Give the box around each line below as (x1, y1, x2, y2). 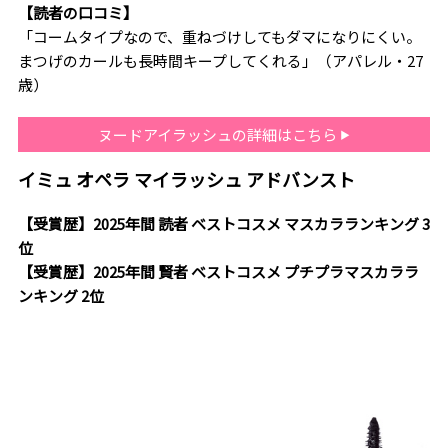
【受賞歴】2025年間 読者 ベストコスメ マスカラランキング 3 (17, 212, 430, 234)
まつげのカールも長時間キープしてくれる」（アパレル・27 (17, 49, 423, 71)
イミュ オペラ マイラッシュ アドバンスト (17, 165, 355, 192)
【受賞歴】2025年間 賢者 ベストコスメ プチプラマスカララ (17, 260, 419, 282)
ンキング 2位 (17, 284, 104, 306)
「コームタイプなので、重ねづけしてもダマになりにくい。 (17, 25, 421, 47)
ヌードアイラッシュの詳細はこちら (98, 123, 340, 145)
